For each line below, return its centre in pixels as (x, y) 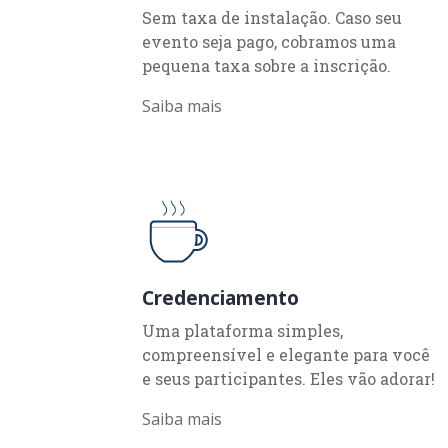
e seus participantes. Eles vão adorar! (288, 378)
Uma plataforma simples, (242, 330)
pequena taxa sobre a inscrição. (266, 65)
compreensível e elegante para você (286, 354)
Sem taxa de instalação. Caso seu (272, 17)
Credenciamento (220, 297)
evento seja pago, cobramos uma (269, 41)
